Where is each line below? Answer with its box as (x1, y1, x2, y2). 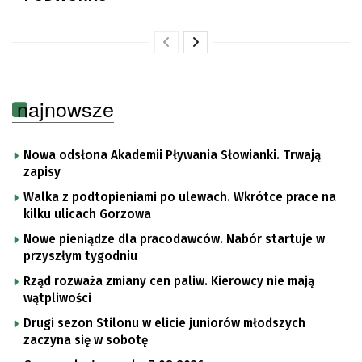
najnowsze (17, 94, 114, 124)
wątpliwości (23, 291, 91, 306)
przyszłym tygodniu (23, 249, 137, 264)
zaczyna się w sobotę (23, 333, 148, 348)
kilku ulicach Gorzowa (23, 207, 151, 222)
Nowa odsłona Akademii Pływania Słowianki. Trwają (23, 148, 321, 163)
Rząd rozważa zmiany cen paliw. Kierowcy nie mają (23, 274, 314, 289)
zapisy (23, 165, 61, 180)
